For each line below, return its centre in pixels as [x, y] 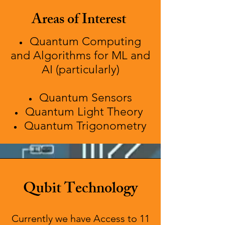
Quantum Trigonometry [85, 126]
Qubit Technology [80, 190]
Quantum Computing [85, 41]
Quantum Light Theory [85, 112]
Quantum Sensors [85, 98]
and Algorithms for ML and [80, 55]
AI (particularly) [80, 70]
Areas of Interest [80, 21]
